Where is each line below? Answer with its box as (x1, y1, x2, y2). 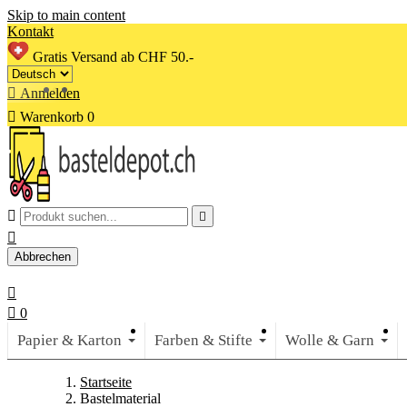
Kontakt (7, 24, 54, 39)
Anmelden (20, 85, 80, 101)
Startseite (80, 374, 132, 390)
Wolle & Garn (285, 332, 374, 349)
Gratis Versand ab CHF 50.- (29, 49, 194, 65)
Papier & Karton (17, 332, 122, 349)
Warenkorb (20, 109, 84, 124)
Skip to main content (7, 7, 125, 23)
